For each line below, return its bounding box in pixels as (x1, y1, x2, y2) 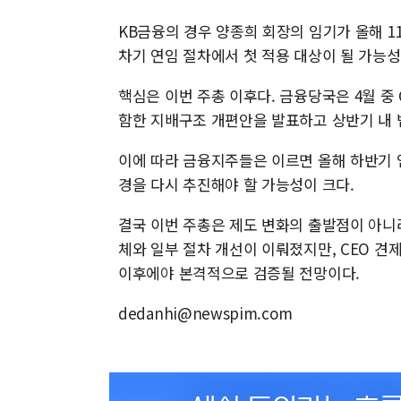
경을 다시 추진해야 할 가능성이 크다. (118, 173, 354, 195)
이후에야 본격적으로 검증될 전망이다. (118, 261, 360, 284)
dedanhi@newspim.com (118, 302, 293, 324)
